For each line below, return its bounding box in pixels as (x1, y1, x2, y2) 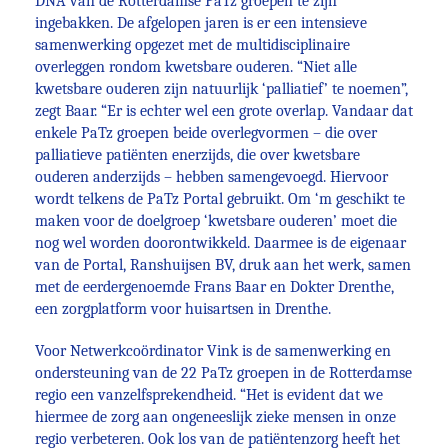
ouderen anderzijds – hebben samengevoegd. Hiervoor (35, 168, 388, 186)
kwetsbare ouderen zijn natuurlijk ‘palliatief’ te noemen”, (35, 80, 408, 98)
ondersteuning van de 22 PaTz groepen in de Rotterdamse (35, 364, 412, 382)
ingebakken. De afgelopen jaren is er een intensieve (35, 14, 367, 32)
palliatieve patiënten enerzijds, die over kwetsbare (35, 146, 360, 164)
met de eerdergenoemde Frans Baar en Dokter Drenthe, (35, 278, 394, 296)
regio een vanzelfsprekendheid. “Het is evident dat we (35, 386, 383, 404)
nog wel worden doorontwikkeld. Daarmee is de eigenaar (35, 234, 406, 252)
